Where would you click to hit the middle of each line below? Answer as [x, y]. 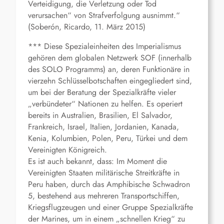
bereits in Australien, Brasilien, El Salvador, [100, 115]
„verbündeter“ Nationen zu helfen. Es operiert [105, 104]
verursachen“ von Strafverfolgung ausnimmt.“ [104, 15]
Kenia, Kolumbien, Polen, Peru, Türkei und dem [108, 138]
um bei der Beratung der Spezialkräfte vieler [102, 92]
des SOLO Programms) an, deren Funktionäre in [109, 69]
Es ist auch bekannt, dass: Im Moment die [97, 161]
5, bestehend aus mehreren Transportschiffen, [104, 196]
